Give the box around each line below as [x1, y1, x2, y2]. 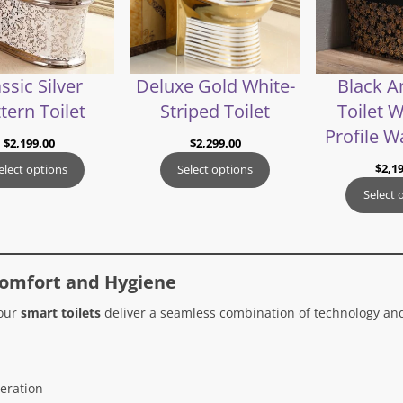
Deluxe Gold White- [135, 73, 295, 98]
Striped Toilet [160, 98, 270, 123]
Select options [177, 161, 253, 178]
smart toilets [20, 303, 101, 321]
